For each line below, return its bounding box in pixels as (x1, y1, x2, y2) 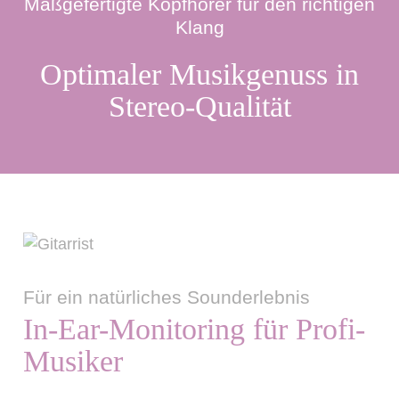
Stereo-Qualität (108, 90, 291, 124)
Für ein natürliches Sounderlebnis (23, 287, 311, 308)
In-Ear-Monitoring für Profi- (23, 313, 366, 346)
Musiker (23, 345, 124, 379)
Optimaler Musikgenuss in (40, 58, 359, 92)
